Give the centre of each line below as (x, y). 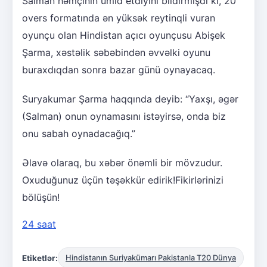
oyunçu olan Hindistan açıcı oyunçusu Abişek (124, 35)
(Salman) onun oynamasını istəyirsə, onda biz (124, 117)
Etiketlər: (40, 258)
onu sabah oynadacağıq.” (79, 134)
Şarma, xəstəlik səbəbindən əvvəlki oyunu (116, 53)
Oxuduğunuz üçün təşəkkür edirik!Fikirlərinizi (123, 180)
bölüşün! (41, 198)
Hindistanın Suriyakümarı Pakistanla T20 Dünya (151, 258)
